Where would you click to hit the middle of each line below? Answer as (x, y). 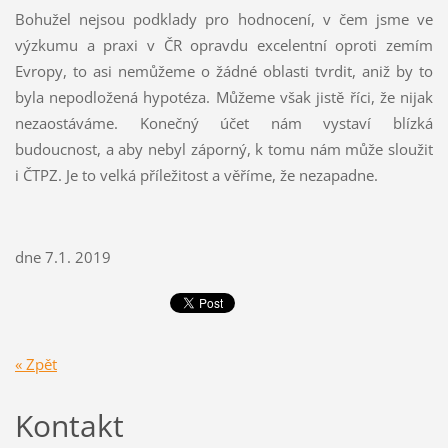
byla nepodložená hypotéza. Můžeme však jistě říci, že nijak (224, 97)
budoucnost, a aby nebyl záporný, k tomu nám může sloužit (224, 149)
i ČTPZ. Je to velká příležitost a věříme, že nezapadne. (196, 175)
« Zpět (35, 363)
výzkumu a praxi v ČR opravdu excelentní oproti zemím (224, 45)
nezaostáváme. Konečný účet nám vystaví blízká (224, 123)
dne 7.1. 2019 (62, 257)
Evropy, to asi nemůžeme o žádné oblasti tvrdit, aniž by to (224, 71)
